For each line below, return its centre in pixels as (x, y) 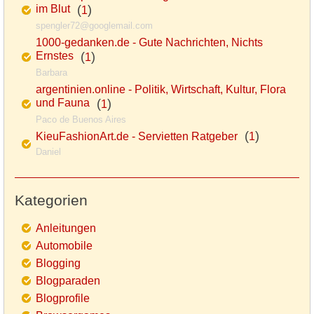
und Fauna (63, 104)
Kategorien (51, 200)
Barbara (52, 73)
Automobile (64, 246)
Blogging (58, 264)
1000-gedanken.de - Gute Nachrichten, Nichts (149, 43)
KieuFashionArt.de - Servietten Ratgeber (137, 137)
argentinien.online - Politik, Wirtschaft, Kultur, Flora (161, 90)
